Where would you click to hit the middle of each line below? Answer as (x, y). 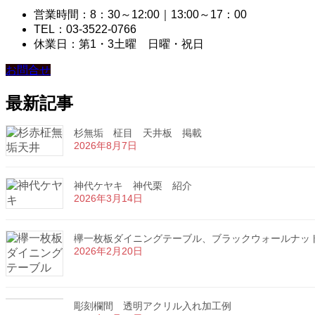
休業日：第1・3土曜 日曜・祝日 (119, 44)
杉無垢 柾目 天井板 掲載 (138, 133)
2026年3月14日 (108, 199)
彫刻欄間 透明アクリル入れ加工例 (153, 306)
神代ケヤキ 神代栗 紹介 (133, 186)
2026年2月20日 (108, 251)
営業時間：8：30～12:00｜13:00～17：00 (140, 15)
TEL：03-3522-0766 (85, 30)
